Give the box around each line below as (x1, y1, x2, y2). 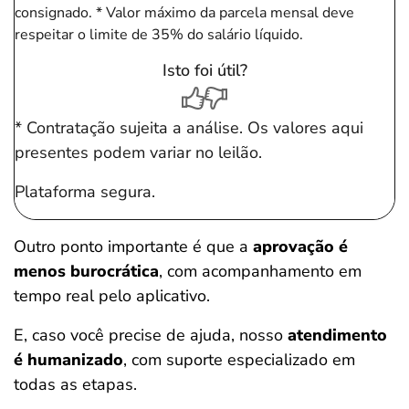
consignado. (15, 3, 92, 23)
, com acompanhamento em (159, 260, 362, 282)
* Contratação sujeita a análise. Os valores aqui (15, 117, 363, 139)
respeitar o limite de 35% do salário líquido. (15, 25, 303, 45)
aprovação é (248, 236, 348, 257)
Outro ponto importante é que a (14, 236, 248, 257)
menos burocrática (14, 260, 159, 282)
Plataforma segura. (15, 181, 155, 203)
